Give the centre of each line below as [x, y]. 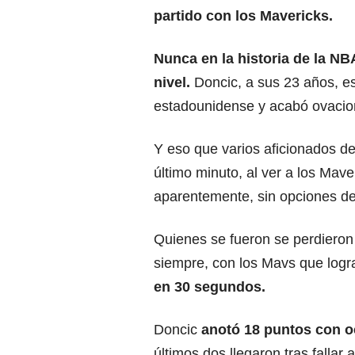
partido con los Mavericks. [243, 15]
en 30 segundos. [210, 286]
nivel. [172, 82]
